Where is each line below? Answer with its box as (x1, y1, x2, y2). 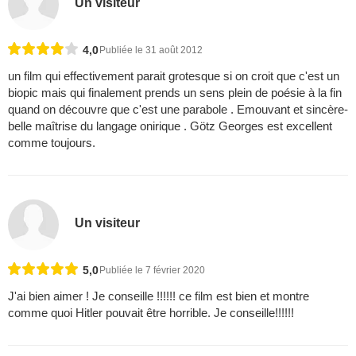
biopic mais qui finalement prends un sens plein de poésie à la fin (8, 85, 342, 99)
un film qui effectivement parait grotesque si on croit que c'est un (8, 68, 339, 83)
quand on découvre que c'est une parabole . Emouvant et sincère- (8, 102, 348, 116)
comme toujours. (8, 135, 95, 149)
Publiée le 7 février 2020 (99, 265, 205, 276)
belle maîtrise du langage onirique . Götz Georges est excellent (8, 118, 332, 133)
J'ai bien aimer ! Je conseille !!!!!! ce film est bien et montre (8, 289, 309, 303)
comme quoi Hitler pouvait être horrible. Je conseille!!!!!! (8, 306, 294, 319)
